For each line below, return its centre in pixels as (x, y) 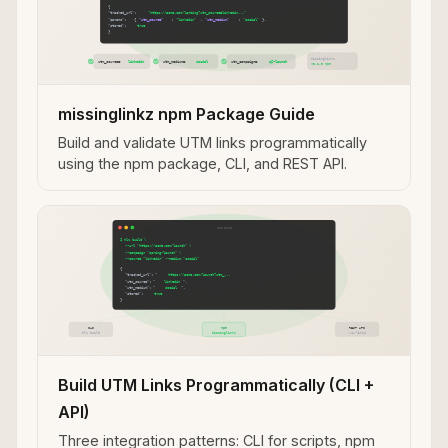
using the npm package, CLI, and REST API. (202, 164)
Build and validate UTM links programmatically (212, 143)
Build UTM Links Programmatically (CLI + (216, 385)
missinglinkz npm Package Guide (186, 114)
